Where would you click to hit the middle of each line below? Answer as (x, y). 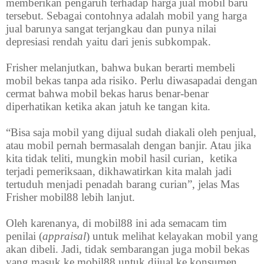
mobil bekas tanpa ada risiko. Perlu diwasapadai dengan (132, 81)
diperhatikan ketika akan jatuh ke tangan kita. (108, 107)
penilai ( (24, 236)
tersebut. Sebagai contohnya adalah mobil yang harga (126, 16)
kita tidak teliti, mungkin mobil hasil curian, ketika (121, 159)
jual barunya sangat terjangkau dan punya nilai (111, 29)
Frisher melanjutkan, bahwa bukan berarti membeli (121, 68)
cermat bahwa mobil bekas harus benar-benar (107, 94)
